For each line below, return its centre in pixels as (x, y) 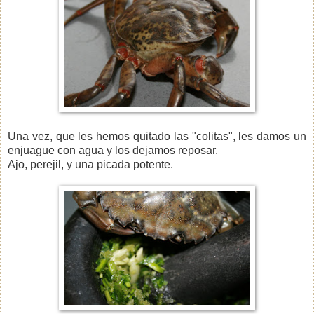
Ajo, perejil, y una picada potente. (90, 164)
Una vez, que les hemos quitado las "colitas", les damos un (157, 136)
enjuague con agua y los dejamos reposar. (113, 150)
